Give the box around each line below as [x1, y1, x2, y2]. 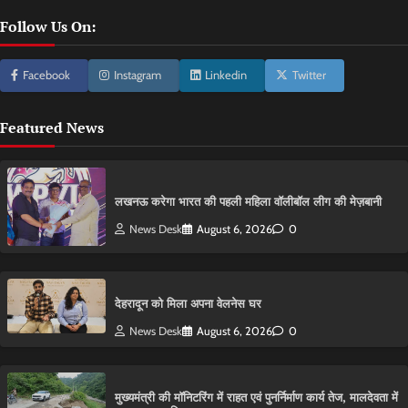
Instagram [114, 68, 161, 83]
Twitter [292, 68, 326, 83]
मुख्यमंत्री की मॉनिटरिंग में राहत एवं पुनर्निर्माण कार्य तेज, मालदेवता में [115, 390, 398, 406]
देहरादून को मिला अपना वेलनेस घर [115, 296, 261, 312]
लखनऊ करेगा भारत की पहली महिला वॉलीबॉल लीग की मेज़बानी [115, 193, 382, 209]
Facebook [23, 68, 70, 83]
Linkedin [205, 68, 247, 83]
